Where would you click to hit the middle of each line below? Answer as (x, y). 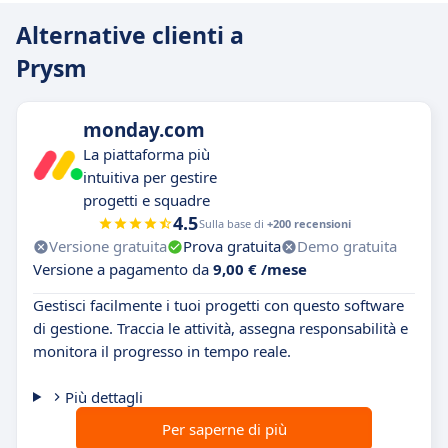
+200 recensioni (308, 223)
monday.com (144, 130)
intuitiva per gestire (150, 177)
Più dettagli (103, 397)
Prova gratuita (232, 246)
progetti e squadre (146, 200)
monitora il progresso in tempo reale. (162, 351)
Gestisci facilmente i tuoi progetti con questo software (218, 305)
